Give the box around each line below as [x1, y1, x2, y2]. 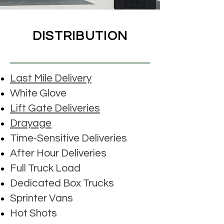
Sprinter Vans [10, 192, 73, 203]
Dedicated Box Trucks [10, 177, 114, 188]
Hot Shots [10, 207, 57, 218]
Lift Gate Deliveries [10, 102, 100, 113]
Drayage [10, 117, 51, 128]
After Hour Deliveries [10, 147, 106, 158]
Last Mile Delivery [10, 72, 91, 83]
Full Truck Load [10, 162, 80, 173]
